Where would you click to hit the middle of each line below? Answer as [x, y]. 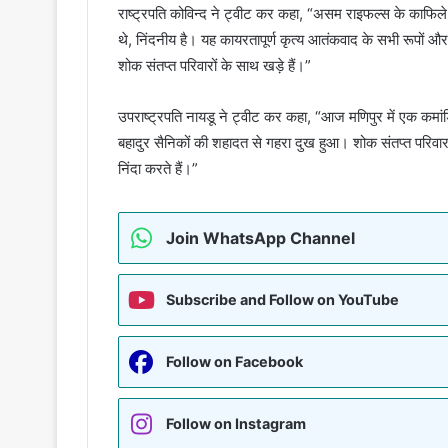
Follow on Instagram [236, 424]
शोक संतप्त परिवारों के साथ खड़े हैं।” [214, 66]
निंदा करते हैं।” [158, 169]
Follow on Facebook [234, 362]
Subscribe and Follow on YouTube [282, 300]
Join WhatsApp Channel [260, 238]
